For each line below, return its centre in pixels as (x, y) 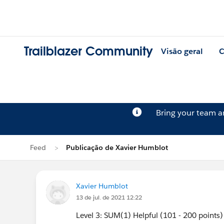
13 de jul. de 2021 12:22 (109, 197)
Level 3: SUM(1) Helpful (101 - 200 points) (149, 215)
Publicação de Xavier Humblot (117, 147)
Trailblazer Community (88, 51)
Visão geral (182, 51)
